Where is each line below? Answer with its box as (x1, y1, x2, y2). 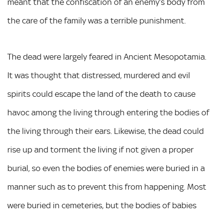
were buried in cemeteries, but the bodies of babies (7, 200, 197, 210)
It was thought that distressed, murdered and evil (7, 70, 190, 80)
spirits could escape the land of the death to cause (7, 89, 196, 99)
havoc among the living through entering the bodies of (7, 108, 209, 117)
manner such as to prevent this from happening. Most (7, 182, 206, 192)
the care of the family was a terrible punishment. (7, 16, 186, 25)
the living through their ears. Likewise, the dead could (7, 126, 204, 136)
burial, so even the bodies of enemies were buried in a (7, 163, 205, 173)
